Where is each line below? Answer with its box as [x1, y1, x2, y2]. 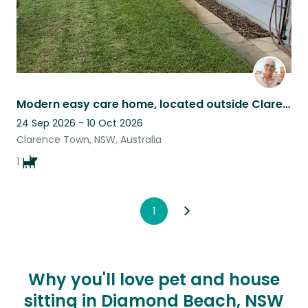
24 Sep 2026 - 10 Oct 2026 [16, 115, 143, 130]
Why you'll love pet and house [28, 267, 280, 291]
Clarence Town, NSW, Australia [16, 132, 162, 146]
